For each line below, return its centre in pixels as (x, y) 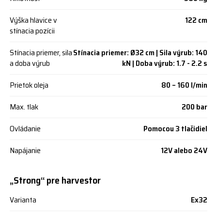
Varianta (23, 200)
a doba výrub (30, 63)
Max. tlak (24, 107)
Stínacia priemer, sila (41, 53)
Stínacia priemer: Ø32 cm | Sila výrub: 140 (140, 53)
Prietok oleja (29, 85)
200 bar (194, 107)
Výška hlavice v (33, 20)
